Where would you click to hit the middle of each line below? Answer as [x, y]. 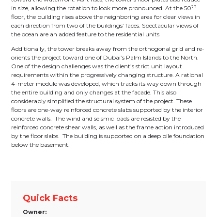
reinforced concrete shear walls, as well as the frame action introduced [108, 127]
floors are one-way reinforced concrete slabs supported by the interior [107, 109]
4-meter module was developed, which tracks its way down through [106, 83]
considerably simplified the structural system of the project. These [101, 101]
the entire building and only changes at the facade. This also [94, 92]
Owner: [35, 212]
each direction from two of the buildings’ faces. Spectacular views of [105, 25]
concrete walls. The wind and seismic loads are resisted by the [96, 118]
